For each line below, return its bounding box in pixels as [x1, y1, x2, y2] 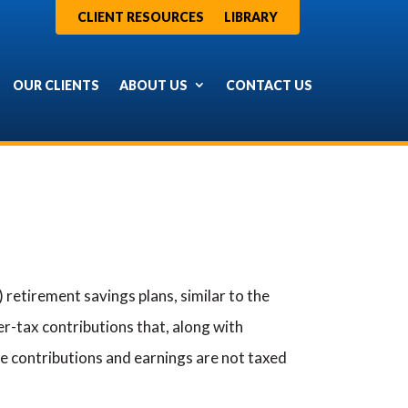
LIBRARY [223, 9, 278, 25]
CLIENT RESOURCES [76, 9, 204, 25]
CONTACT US [226, 76, 313, 93]
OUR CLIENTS [13, 76, 100, 93]
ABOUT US [119, 76, 189, 93]
